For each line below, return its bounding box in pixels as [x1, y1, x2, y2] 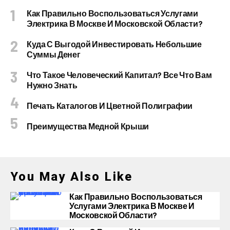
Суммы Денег [27, 49, 81, 59]
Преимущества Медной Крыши [27, 121, 149, 131]
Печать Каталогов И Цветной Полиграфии [27, 101, 193, 110]
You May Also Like [10, 169, 133, 184]
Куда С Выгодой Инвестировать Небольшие [27, 39, 202, 49]
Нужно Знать [27, 80, 78, 90]
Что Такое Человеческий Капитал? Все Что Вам [27, 70, 212, 80]
